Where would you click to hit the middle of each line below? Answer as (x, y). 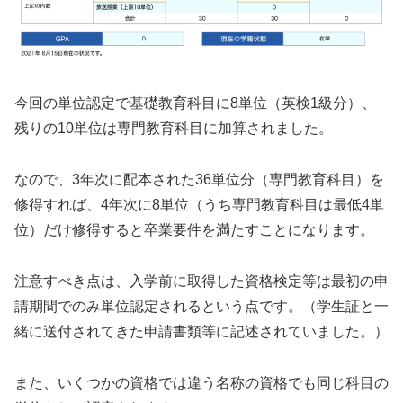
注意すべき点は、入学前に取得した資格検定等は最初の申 (201, 281)
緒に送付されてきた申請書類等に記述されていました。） (201, 331)
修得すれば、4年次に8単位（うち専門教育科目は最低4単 (199, 205)
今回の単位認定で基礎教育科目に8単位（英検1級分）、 (195, 103)
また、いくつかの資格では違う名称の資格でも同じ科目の (201, 382)
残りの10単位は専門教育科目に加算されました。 (174, 129)
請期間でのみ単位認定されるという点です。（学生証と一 (201, 306)
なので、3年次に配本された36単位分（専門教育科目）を (199, 180)
